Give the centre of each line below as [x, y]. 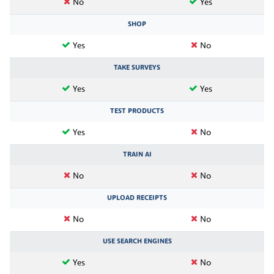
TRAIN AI [137, 154]
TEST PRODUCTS [137, 111]
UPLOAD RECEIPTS [137, 198]
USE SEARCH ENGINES [137, 241]
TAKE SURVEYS [137, 68]
